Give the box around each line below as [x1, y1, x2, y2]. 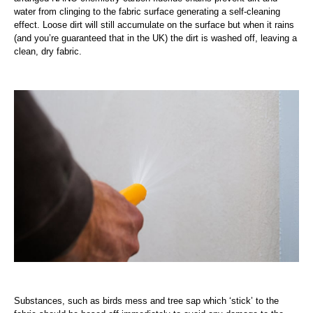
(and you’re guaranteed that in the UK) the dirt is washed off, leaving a [14, 33, 297, 43]
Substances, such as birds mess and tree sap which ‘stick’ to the [14, 295, 279, 306]
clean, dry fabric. [14, 46, 82, 57]
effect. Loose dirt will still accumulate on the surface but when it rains [14, 20, 294, 30]
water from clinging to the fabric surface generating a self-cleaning [14, 6, 280, 17]
